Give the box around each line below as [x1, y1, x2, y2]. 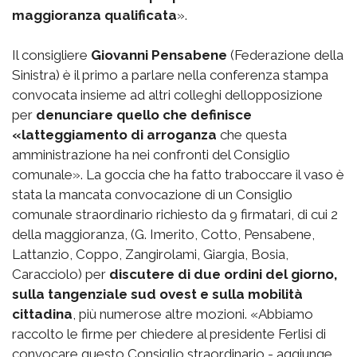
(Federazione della [227, 46, 343, 63]
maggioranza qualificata [12, 6, 177, 23]
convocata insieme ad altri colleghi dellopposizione [12, 86, 323, 103]
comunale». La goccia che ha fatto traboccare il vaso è [12, 166, 344, 182]
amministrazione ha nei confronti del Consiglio [12, 146, 290, 163]
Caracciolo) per [12, 265, 109, 282]
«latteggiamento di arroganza [12, 126, 217, 143]
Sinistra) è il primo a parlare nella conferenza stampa [12, 66, 328, 83]
